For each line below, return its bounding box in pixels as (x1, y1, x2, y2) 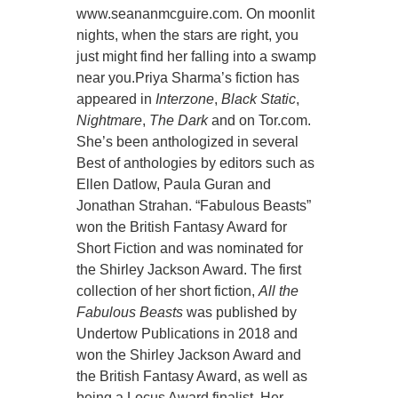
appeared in (76, 92, 156, 107)
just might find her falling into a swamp (76, 49, 317, 65)
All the (259, 283, 299, 299)
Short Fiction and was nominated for (76, 241, 304, 257)
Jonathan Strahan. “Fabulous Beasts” (76, 198, 312, 214)
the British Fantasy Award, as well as (76, 369, 308, 385)
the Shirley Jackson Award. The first (76, 262, 302, 278)
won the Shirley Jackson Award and (76, 347, 302, 363)
